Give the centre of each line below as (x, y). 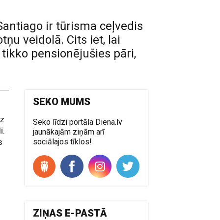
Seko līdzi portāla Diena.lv (78, 122)
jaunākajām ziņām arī (69, 132)
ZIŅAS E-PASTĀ (70, 213)
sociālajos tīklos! (63, 142)
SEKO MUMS (62, 102)
